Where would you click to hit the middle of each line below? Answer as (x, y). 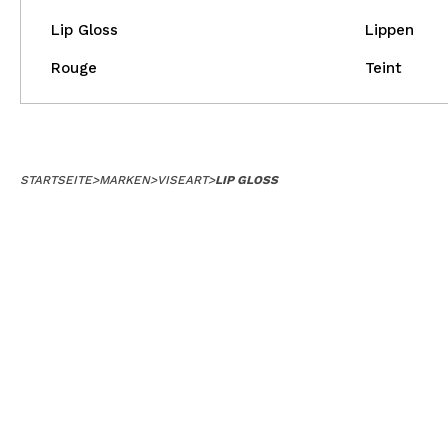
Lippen (389, 30)
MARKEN (124, 180)
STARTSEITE (56, 180)
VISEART (182, 180)
